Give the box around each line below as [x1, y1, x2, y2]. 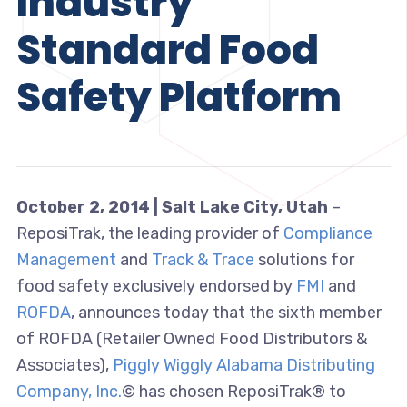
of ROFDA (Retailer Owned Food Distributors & [15, 329, 367, 350]
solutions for [253, 250, 354, 271]
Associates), [15, 355, 109, 376]
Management [15, 250, 120, 271]
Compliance [283, 223, 372, 244]
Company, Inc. [15, 382, 122, 402]
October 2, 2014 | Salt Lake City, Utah [15, 197, 328, 218]
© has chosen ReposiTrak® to [121, 382, 346, 402]
